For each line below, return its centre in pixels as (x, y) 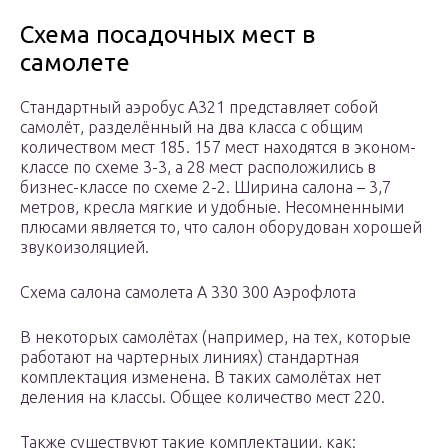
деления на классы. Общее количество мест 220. (202, 397)
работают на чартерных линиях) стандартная (189, 357)
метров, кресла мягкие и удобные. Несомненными (212, 207)
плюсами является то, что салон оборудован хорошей (221, 227)
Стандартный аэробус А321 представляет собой (199, 107)
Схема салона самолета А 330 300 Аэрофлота (188, 292)
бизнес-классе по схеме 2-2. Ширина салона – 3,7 (205, 187)
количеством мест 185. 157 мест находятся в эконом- (218, 147)
